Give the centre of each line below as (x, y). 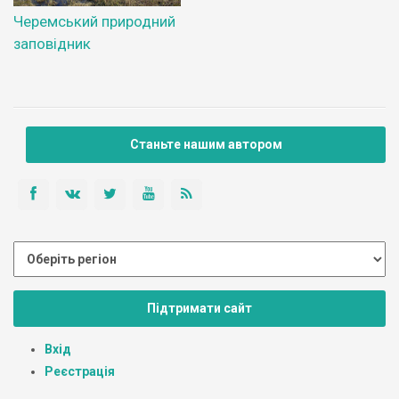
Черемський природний (94, 21)
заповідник (52, 43)
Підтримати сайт (199, 309)
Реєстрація (80, 371)
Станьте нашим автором (206, 144)
